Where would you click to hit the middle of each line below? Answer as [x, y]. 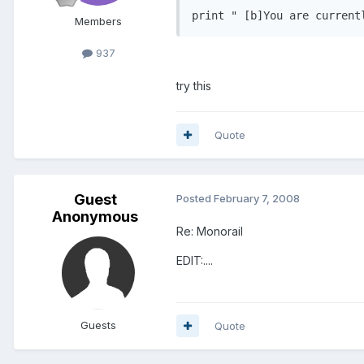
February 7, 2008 [257, 198]
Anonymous [95, 216]
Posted [195, 198]
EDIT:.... [195, 260]
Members [98, 21]
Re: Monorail [210, 231]
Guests [98, 325]
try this [194, 85]
